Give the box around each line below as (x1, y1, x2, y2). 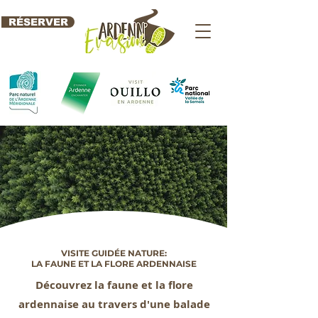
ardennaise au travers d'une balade (18, 297, 210, 312)
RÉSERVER (8, 16, 68, 28)
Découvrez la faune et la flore (35, 278, 193, 292)
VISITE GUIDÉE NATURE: (60, 248, 167, 258)
